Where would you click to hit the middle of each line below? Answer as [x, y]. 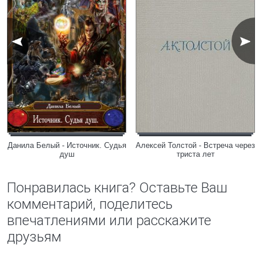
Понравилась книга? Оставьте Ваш [117, 188]
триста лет [195, 154]
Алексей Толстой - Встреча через [195, 145]
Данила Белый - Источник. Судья [67, 145]
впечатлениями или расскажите [109, 220]
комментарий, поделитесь [90, 204]
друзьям [34, 237]
